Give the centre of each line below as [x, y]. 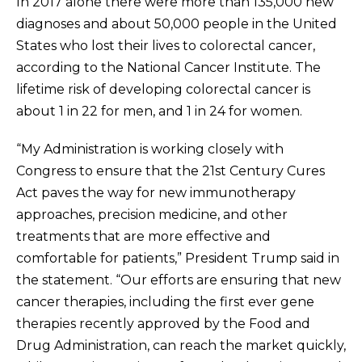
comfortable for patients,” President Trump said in [178, 258]
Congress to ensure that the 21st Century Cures [170, 170]
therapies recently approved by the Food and [163, 323]
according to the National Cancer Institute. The [168, 67]
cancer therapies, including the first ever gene [165, 301]
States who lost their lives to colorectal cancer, [166, 45]
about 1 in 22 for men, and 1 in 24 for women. [159, 111]
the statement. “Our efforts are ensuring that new [179, 280]
